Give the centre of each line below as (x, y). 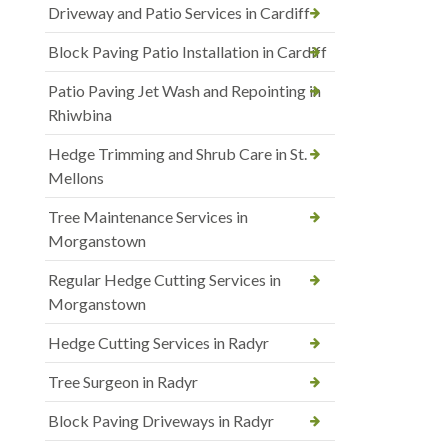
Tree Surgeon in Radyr (123, 381)
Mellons (76, 177)
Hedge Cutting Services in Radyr (158, 342)
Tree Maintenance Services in (148, 216)
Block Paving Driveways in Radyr (161, 420)
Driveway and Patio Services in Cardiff (179, 12)
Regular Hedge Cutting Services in (164, 279)
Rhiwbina (80, 114)
